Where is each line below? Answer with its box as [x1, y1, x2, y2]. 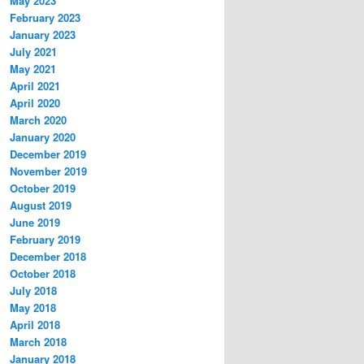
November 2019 [10, 162, 87, 179]
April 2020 [10, 94, 60, 110]
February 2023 [10, 9, 80, 25]
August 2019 [10, 197, 71, 213]
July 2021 [10, 43, 57, 59]
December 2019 [10, 145, 86, 162]
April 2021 [10, 77, 60, 93]
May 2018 [10, 299, 56, 315]
